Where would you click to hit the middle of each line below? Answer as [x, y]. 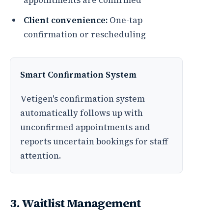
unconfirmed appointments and [85, 127]
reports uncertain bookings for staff [94, 141]
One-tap [125, 20]
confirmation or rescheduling [85, 34]
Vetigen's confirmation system [82, 99]
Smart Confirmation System [78, 75]
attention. [41, 156]
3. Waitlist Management [75, 203]
